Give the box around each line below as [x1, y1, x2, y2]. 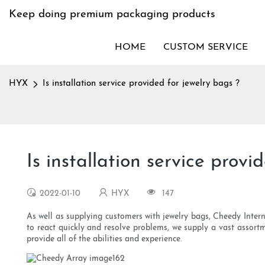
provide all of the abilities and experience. [27, 235, 182, 244]
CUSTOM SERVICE [163, 43, 248, 52]
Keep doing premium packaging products [9, 9, 215, 20]
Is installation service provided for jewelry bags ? [43, 79, 240, 88]
